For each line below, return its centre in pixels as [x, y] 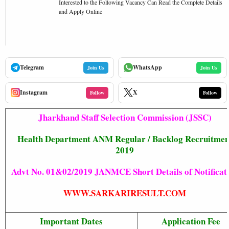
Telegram [32, 67]
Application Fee [191, 221]
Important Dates [71, 221]
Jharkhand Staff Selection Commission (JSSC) [125, 117]
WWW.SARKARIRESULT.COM [125, 193]
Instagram [34, 92]
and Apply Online [81, 11]
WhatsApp [147, 67]
